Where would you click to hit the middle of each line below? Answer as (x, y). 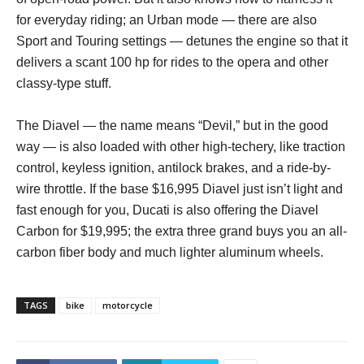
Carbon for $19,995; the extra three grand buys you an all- (182, 232)
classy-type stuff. (64, 84)
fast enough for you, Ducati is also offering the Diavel (167, 210)
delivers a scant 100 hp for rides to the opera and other (172, 63)
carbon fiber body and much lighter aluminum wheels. (170, 253)
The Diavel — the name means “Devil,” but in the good (172, 126)
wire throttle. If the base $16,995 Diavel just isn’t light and (180, 189)
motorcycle (128, 305)
